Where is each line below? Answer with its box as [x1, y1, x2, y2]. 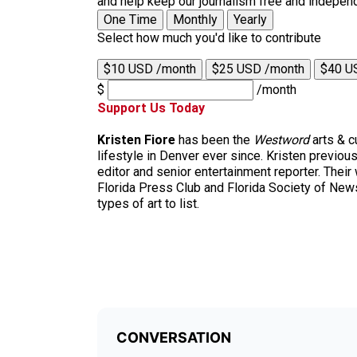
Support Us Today [97, 100, 205, 116]
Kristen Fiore [97, 131, 175, 147]
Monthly [173, 11, 218, 27]
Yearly [233, 11, 267, 27]
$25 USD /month [212, 61, 304, 76]
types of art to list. [97, 195, 199, 211]
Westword [253, 131, 309, 147]
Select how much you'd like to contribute [97, 29, 321, 45]
